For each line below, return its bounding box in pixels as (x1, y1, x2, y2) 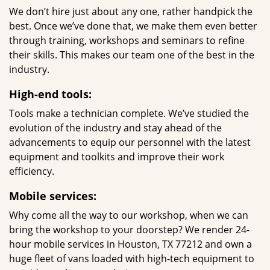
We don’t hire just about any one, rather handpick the (9, 5, 253, 18)
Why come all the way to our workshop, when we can (9, 209, 248, 222)
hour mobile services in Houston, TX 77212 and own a (9, 237, 252, 251)
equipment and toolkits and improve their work (9, 150, 224, 163)
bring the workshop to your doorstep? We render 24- (9, 223, 250, 236)
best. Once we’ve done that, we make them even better (9, 19, 257, 33)
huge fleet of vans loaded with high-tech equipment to (9, 252, 254, 265)
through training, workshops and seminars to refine (9, 34, 245, 47)
